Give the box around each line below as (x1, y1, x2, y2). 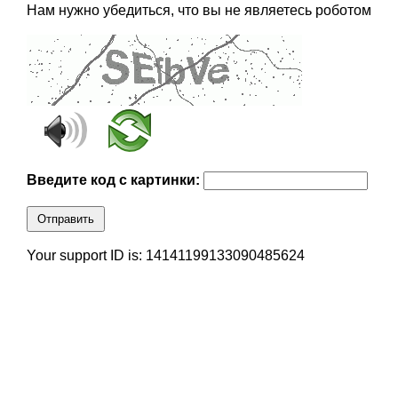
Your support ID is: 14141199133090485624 (26, 248, 305, 264)
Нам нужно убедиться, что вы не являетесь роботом (26, 3, 371, 19)
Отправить (36, 212, 94, 227)
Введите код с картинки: (26, 172, 203, 188)
